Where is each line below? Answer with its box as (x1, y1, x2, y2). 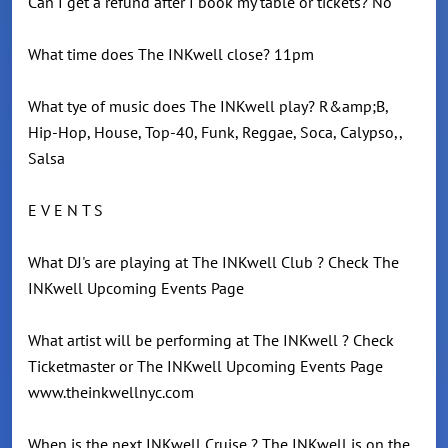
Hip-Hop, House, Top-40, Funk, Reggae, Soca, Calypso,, (28, 122, 402, 143)
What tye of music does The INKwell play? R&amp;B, (28, 96, 388, 117)
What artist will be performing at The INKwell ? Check (28, 330, 394, 351)
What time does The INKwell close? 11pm (28, 44, 314, 65)
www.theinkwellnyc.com (28, 382, 194, 403)
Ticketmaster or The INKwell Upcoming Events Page (28, 356, 383, 377)
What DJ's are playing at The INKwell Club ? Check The (28, 252, 399, 273)
